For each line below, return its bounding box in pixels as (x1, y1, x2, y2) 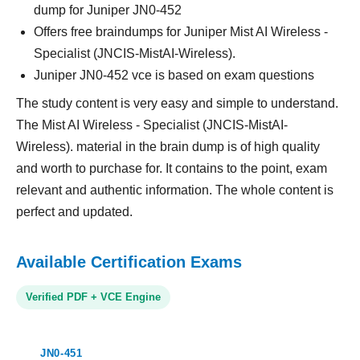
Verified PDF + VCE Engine (26, 291, 161, 303)
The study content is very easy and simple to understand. (16, 96, 338, 110)
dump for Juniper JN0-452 (34, 3, 182, 17)
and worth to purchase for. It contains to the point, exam (16, 162, 327, 175)
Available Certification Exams (16, 253, 242, 271)
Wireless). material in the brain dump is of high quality (16, 140, 320, 153)
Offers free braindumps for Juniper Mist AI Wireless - (34, 25, 328, 39)
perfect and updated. (16, 205, 133, 219)
